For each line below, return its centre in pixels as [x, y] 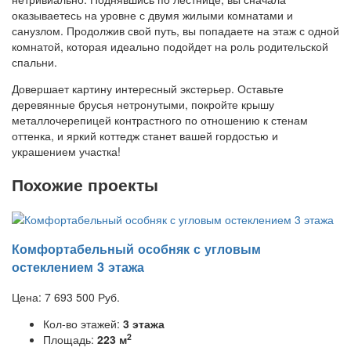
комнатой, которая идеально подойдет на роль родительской [170, 46]
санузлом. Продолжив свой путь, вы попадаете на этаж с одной [175, 30]
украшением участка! [66, 151]
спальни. [34, 62]
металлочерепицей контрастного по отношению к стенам [160, 119]
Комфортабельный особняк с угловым [136, 249]
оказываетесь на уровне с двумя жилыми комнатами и [152, 14]
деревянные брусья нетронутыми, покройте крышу [143, 104]
